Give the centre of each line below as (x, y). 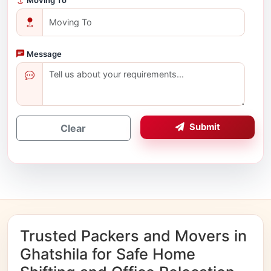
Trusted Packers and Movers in (133, 236)
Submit (204, 127)
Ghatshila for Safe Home (108, 254)
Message (44, 54)
